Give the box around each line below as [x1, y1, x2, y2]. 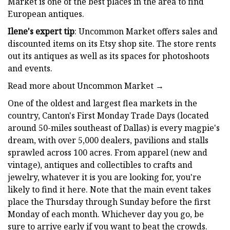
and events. [8, 62, 52, 74]
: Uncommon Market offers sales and [74, 25, 218, 37]
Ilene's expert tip [8, 25, 74, 37]
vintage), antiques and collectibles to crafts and [8, 159, 193, 170]
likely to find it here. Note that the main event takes [8, 183, 211, 195]
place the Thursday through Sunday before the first [8, 196, 210, 207]
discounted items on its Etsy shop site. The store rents [8, 37, 216, 49]
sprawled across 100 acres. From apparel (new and [8, 146, 207, 158]
